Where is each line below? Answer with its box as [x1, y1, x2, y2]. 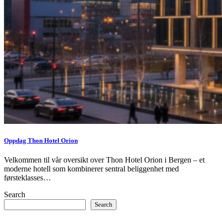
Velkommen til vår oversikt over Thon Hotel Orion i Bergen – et [4, 156, 205, 165]
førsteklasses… [4, 173, 51, 182]
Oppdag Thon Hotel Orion [4, 137, 78, 145]
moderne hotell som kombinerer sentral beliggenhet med [4, 165, 179, 173]
